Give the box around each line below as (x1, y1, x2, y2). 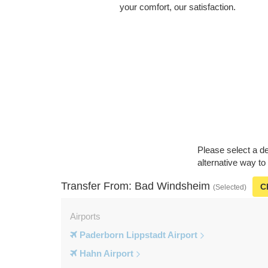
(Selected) (213, 183, 246, 191)
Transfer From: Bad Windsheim (61, 180, 213, 193)
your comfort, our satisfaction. (119, 2, 236, 13)
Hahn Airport (77, 248, 133, 259)
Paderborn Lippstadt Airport (77, 230, 197, 240)
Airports (70, 211, 100, 222)
